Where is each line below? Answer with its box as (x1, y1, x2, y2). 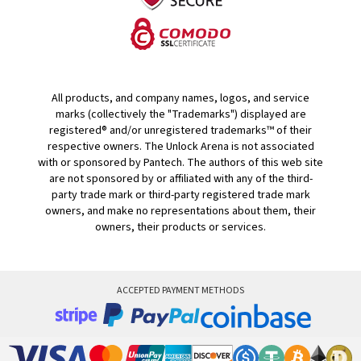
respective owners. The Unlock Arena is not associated (47, 139, 314, 155)
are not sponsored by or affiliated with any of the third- (48, 171, 313, 187)
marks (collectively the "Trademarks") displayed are (55, 106, 306, 122)
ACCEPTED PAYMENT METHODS (117, 284, 244, 297)
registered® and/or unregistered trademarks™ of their (49, 122, 312, 139)
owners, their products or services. (95, 219, 266, 235)
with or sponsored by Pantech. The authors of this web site (38, 155, 323, 171)
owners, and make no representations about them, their (45, 203, 316, 219)
